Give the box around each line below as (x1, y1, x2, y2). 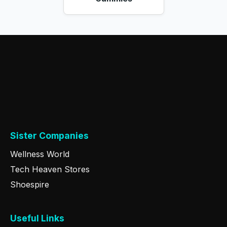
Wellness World (10, 148, 69, 159)
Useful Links (10, 212, 64, 223)
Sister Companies (10, 130, 89, 141)
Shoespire (10, 179, 49, 190)
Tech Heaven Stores (10, 164, 90, 174)
